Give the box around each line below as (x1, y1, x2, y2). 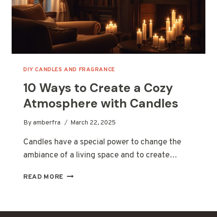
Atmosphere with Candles (23, 95, 178, 111)
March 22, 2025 (70, 119, 116, 127)
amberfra (33, 119, 61, 127)
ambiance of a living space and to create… (23, 150, 177, 161)
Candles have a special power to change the (23, 137, 181, 148)
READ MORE (23, 173, 64, 182)
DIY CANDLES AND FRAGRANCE (23, 65, 115, 74)
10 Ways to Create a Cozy (23, 79, 173, 96)
